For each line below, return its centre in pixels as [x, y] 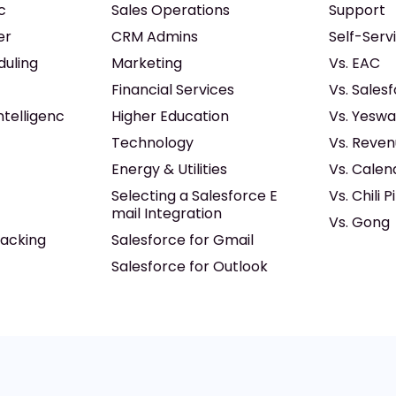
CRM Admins [155, 37]
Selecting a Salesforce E [195, 196]
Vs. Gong [359, 222]
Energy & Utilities [170, 169]
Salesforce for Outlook [190, 267]
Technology [153, 143]
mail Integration [167, 213]
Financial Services [173, 90]
